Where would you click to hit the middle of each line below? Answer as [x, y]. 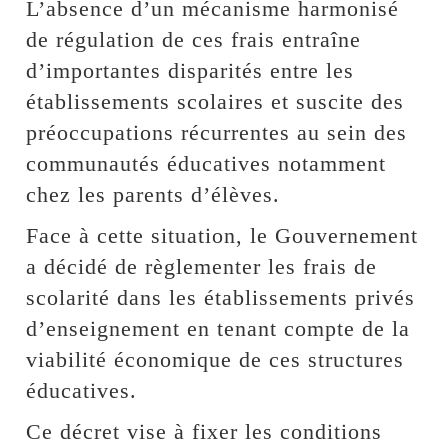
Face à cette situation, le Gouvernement [222, 235]
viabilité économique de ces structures [215, 359]
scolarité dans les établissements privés [221, 297]
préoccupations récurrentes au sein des [217, 132]
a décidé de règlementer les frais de [202, 266]
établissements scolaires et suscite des [215, 101]
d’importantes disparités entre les [190, 70]
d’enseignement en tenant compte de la [218, 328]
